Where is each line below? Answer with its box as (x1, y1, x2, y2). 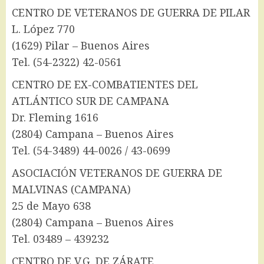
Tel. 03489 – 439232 (12, 232, 109, 246)
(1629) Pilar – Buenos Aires (12, 38, 150, 53)
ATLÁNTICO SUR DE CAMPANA (12, 94, 169, 108)
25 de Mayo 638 (12, 199, 91, 213)
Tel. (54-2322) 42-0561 (12, 55, 122, 70)
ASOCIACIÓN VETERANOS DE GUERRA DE (12, 166, 222, 180)
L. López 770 (12, 22, 75, 37)
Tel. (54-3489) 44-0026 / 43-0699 (12, 143, 170, 158)
